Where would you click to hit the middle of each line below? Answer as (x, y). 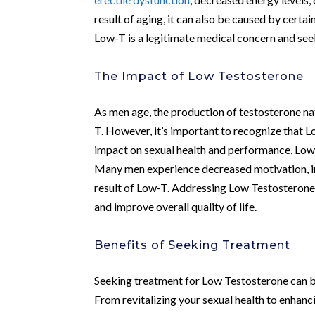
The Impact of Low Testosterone (199, 76)
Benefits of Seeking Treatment (193, 245)
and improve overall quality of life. (176, 206)
